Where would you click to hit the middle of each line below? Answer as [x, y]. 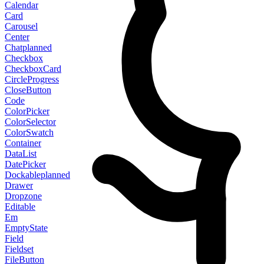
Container [23, 143]
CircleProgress [32, 79]
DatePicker [25, 164]
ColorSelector [30, 121]
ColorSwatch [29, 132]
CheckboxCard [33, 68]
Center [17, 37]
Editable [20, 206]
